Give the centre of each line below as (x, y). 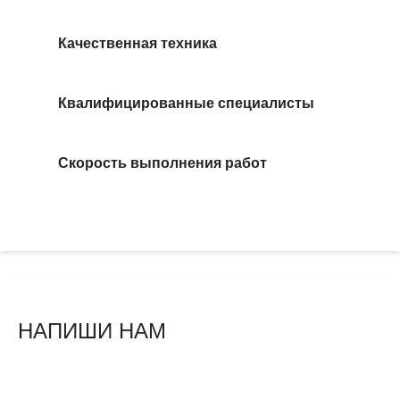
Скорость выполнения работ (162, 162)
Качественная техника (137, 43)
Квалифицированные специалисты (186, 103)
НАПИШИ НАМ (92, 329)
